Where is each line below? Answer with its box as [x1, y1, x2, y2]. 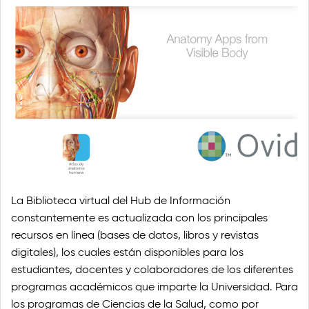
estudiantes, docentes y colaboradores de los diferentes [11, 263, 293, 277]
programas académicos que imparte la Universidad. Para [11, 280, 298, 294]
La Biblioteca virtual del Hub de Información [11, 194, 230, 208]
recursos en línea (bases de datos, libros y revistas [11, 228, 259, 242]
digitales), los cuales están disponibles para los [11, 246, 243, 259]
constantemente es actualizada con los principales [11, 211, 268, 225]
